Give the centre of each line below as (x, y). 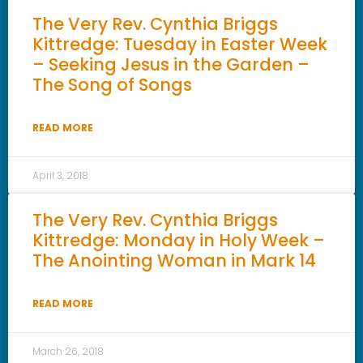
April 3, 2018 (60, 175)
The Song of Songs (112, 84)
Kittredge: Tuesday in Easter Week (180, 44)
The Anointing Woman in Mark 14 (174, 260)
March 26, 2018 (68, 351)
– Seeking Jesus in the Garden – (171, 64)
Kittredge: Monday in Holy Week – (179, 240)
